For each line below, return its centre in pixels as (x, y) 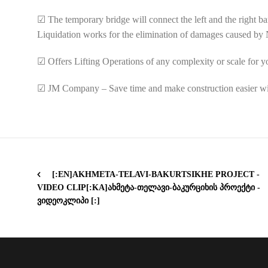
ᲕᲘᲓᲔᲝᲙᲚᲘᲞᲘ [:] (68, 201)
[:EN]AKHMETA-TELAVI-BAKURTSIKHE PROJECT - (156, 174)
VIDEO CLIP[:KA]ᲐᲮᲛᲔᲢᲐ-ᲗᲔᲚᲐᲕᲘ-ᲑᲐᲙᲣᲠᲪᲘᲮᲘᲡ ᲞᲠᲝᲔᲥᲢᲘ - (149, 188)
